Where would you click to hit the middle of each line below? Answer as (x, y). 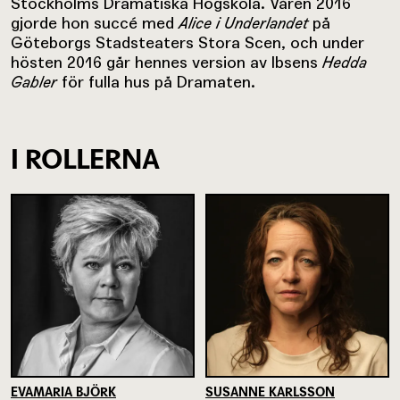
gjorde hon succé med (95, 22)
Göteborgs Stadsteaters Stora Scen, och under (187, 42)
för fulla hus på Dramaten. (156, 81)
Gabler (34, 82)
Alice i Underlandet (243, 23)
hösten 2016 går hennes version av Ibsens (167, 62)
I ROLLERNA (85, 158)
